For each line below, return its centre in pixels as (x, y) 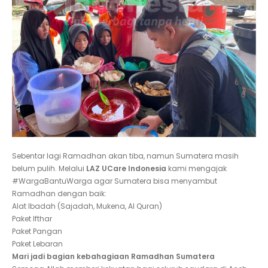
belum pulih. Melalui (49, 168)
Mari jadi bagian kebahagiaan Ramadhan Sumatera (113, 256)
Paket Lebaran (37, 244)
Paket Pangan (38, 231)
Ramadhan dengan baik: (59, 194)
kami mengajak (197, 168)
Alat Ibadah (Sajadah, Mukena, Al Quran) (87, 206)
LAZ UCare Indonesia (127, 168)
